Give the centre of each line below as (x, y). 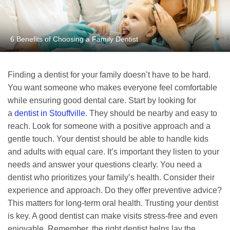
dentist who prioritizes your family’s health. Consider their (111, 178)
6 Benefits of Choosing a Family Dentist (74, 39)
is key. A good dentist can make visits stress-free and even (113, 216)
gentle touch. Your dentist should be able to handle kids (108, 139)
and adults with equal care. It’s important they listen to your (113, 152)
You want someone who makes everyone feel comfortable (112, 88)
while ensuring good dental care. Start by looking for (102, 101)
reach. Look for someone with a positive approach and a (109, 126)
